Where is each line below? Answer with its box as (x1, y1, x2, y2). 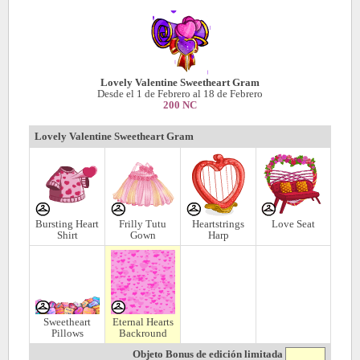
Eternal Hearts (112, 316, 174, 329)
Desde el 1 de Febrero (97, 88, 190, 100)
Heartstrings (192, 218, 244, 231)
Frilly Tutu (119, 218, 166, 231)
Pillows (51, 327, 84, 340)
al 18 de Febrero (190, 88, 263, 100)
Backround (118, 327, 167, 340)
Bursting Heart (35, 218, 99, 231)
